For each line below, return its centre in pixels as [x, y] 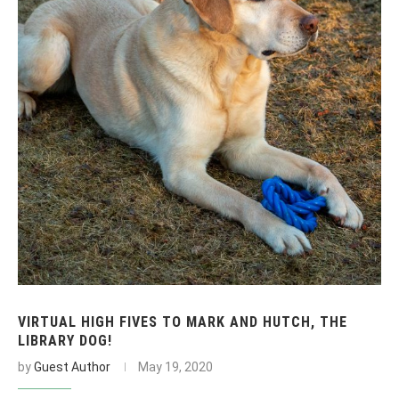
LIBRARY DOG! [65, 340]
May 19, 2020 [175, 366]
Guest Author [72, 366]
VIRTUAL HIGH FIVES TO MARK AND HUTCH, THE [183, 322]
